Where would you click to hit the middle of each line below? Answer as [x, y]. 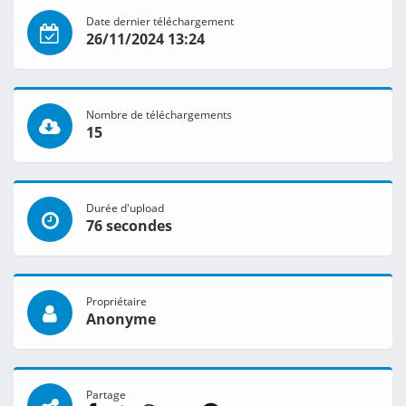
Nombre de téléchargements [159, 115]
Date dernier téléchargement [160, 21]
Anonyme [121, 319]
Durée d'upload [125, 208]
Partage [106, 395]
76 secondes [129, 226]
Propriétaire [116, 301]
